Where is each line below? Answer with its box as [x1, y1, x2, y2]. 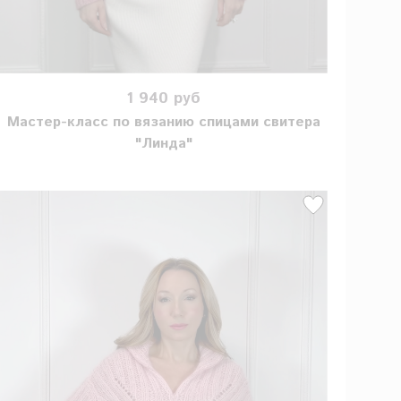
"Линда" [134, 133, 192, 155]
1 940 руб [126, 86, 201, 110]
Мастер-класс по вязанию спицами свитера [6, 112, 320, 133]
